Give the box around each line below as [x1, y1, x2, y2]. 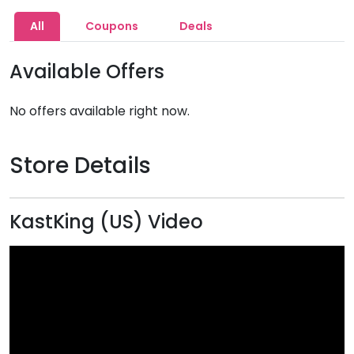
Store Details [9, 150, 151, 181]
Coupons [85, 18, 138, 34]
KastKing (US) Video [9, 209, 203, 235]
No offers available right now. [9, 102, 190, 120]
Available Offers [9, 58, 164, 85]
